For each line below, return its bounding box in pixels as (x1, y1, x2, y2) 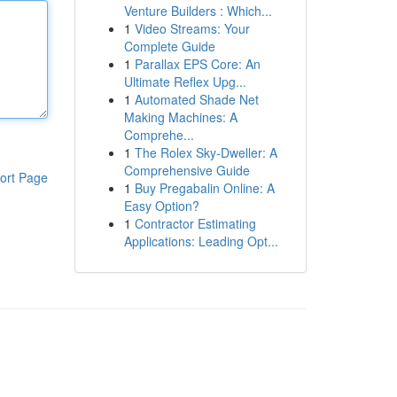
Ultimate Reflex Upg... (123, 73, 246, 90)
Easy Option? (123, 197, 199, 214)
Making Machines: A (123, 108, 237, 126)
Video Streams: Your (134, 19, 250, 37)
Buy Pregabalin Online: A (134, 179, 275, 197)
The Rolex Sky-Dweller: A (134, 144, 277, 161)
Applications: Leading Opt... (123, 232, 278, 250)
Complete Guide (123, 37, 215, 55)
